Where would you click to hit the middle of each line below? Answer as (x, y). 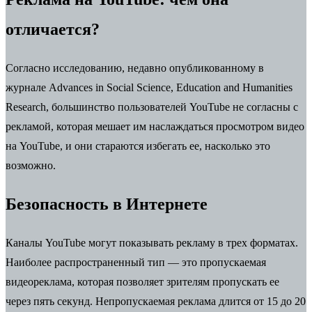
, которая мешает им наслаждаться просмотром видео (178, 126)
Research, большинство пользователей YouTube (119, 107)
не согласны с (265, 107)
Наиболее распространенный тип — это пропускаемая (136, 262)
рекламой (28, 126)
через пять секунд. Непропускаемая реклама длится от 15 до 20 (156, 301)
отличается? (53, 30)
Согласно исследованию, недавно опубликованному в (135, 68)
